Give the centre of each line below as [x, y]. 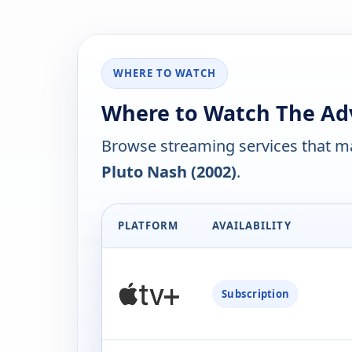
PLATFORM [148, 226]
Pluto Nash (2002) [169, 172]
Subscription [256, 294]
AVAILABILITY [252, 226]
